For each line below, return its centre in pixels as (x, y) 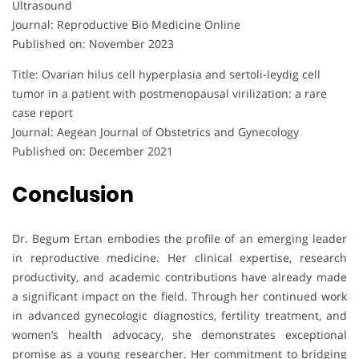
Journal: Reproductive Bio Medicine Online (126, 24)
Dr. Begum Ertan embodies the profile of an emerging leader (179, 238)
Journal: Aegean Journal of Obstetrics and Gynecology (155, 131)
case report (42, 112)
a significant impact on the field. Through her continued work (179, 296)
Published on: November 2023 (93, 43)
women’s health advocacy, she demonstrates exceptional (179, 334)
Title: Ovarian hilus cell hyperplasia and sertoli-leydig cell (166, 74)
